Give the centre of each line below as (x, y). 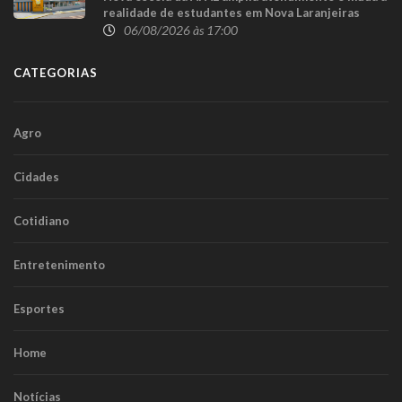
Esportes (39, 308)
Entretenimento (59, 264)
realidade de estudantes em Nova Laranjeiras (232, 12)
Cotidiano (41, 220)
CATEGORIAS (56, 72)
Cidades (36, 176)
